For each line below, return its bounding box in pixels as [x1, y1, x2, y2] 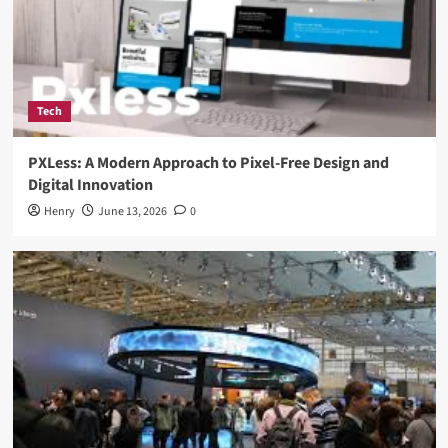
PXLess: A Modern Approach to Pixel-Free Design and [27, 151, 389, 174]
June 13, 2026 [97, 202, 167, 220]
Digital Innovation [27, 173, 153, 196]
